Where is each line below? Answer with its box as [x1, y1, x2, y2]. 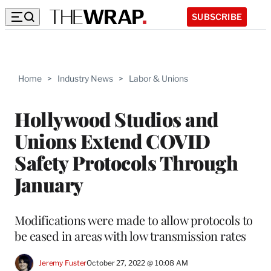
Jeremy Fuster [39, 258, 87, 268]
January [15, 171, 83, 197]
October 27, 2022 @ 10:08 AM [87, 258, 188, 268]
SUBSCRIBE [192, 11, 242, 22]
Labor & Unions [129, 73, 188, 83]
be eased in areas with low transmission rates [15, 227, 246, 244]
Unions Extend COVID [15, 127, 211, 154]
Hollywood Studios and [15, 105, 218, 132]
